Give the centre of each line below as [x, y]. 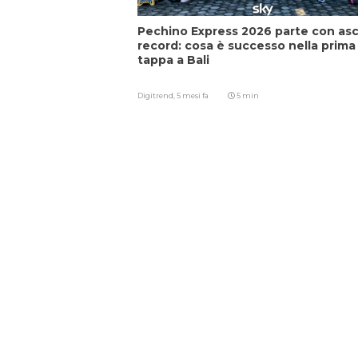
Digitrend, [157, 96]
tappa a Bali [173, 60]
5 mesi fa [193, 96]
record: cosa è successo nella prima [247, 46]
